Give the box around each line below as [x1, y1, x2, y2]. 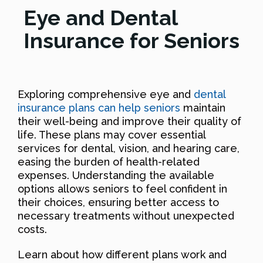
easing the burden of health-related [18, 155, 200, 168]
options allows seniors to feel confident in [18, 182, 227, 195]
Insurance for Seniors [23, 28, 240, 53]
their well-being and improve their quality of [18, 114, 241, 127]
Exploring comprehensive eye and [18, 87, 194, 100]
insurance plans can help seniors [18, 101, 180, 114]
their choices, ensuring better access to [18, 195, 219, 208]
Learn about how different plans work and [18, 248, 227, 261]
